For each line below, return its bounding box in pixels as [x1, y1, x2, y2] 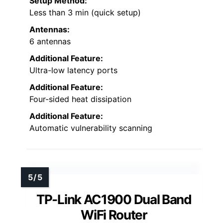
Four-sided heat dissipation [29, 94, 131, 104]
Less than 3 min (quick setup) [29, 7, 141, 17]
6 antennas [29, 36, 71, 46]
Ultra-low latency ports [29, 65, 117, 75]
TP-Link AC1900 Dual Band [36, 191, 192, 207]
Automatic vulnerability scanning [29, 122, 152, 133]
